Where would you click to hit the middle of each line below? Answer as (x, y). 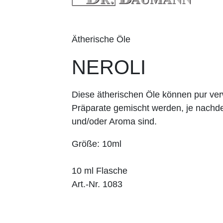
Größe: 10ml (97, 144)
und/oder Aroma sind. (114, 121)
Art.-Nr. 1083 (97, 184)
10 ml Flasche (100, 170)
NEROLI (109, 67)
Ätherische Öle (101, 39)
